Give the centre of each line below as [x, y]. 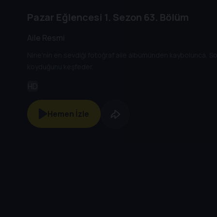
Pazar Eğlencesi [65, 17]
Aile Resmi [46, 38]
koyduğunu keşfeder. [60, 67]
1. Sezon [122, 17]
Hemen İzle [69, 114]
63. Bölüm [165, 17]
